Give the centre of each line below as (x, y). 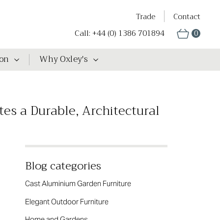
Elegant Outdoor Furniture (67, 201)
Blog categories (63, 166)
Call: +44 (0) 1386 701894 (120, 33)
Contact (187, 16)
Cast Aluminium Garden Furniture (78, 184)
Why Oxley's (64, 59)
